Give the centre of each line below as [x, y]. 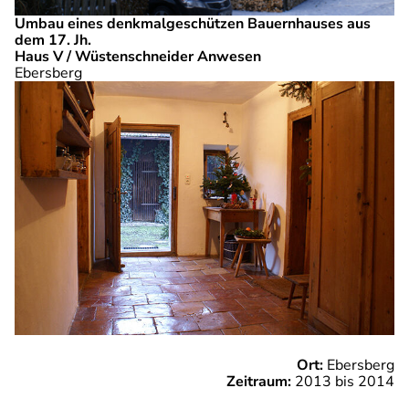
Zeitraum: [259, 381]
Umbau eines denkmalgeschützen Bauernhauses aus [193, 24]
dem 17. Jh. [53, 41]
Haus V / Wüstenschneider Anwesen [138, 57]
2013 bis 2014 [343, 381]
